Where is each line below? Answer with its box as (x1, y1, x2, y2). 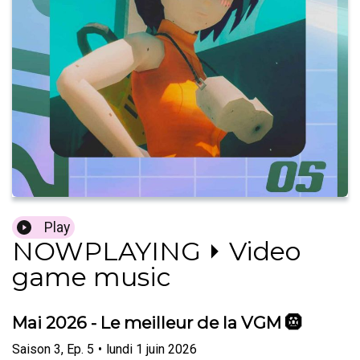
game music (12, 261, 171, 293)
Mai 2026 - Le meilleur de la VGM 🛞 (12, 313, 302, 333)
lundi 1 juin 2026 (106, 341, 197, 357)
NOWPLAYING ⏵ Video (12, 235, 301, 268)
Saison (12, 341, 51, 357)
